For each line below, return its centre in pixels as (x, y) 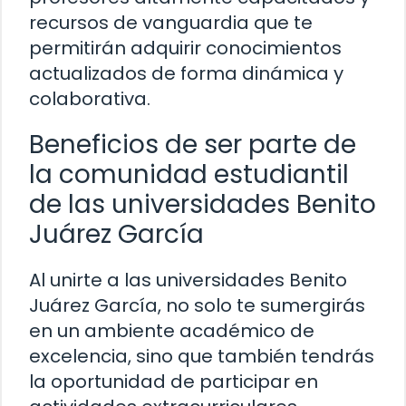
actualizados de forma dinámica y (186, 74)
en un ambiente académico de (172, 331)
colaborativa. (90, 99)
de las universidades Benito (203, 205)
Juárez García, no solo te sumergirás (197, 306)
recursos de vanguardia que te (171, 23)
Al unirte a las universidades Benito (188, 280)
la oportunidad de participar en (174, 382)
